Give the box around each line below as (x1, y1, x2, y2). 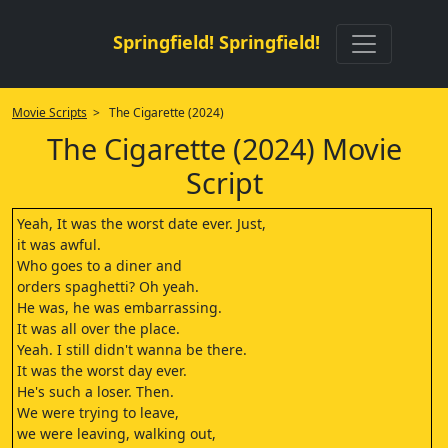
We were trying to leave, (17, 403, 179, 422)
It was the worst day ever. (17, 361, 187, 380)
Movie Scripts (12, 104, 87, 121)
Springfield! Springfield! (112, 30, 320, 54)
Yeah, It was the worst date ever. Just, (17, 214, 266, 233)
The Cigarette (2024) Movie (46, 129, 402, 168)
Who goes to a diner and (17, 256, 182, 275)
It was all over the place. (17, 319, 180, 338)
